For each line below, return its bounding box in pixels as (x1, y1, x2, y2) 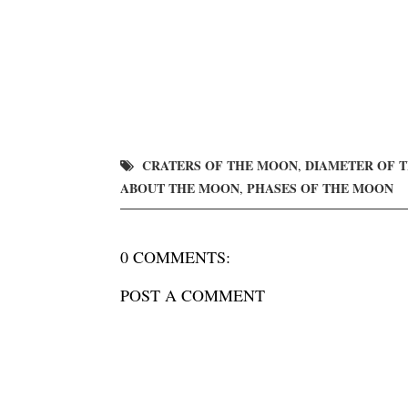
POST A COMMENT (120, 284, 265, 307)
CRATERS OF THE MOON (142, 156, 298, 176)
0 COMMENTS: (120, 246, 230, 269)
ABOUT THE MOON (120, 178, 240, 199)
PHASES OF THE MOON (247, 178, 393, 199)
